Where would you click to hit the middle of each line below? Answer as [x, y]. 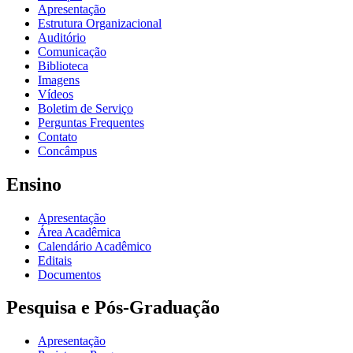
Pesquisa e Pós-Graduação [113, 308]
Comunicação [72, 51]
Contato [58, 136]
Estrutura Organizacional [100, 23]
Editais [55, 260]
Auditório [62, 37]
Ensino [34, 184]
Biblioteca [63, 65]
